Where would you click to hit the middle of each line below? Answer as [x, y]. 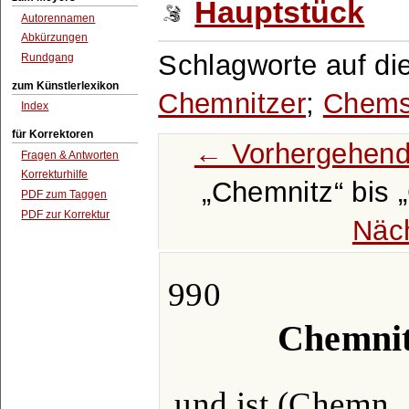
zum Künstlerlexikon [66, 85]
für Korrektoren [53, 134]
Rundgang [48, 58]
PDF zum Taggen [64, 195]
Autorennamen [58, 18]
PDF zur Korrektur [66, 214]
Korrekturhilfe [55, 175]
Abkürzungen [55, 38]
